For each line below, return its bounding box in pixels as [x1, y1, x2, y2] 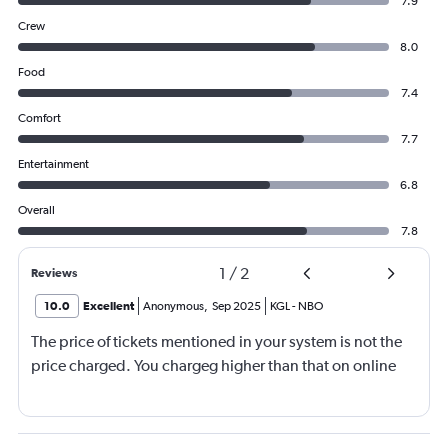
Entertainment [18, 157, 89, 172]
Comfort [18, 111, 61, 126]
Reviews [31, 266, 77, 281]
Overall [18, 203, 55, 218]
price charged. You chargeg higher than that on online [31, 356, 396, 376]
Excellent [83, 299, 134, 314]
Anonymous [143, 299, 204, 314]
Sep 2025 [212, 299, 261, 314]
